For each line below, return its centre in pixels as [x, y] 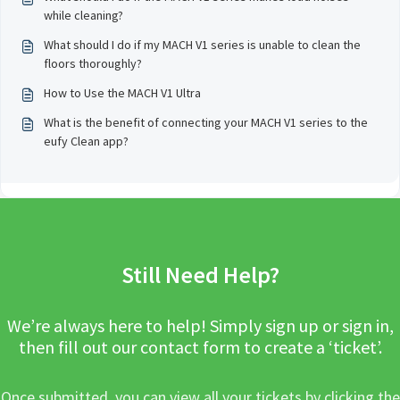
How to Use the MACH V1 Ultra [122, 92]
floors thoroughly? [93, 63]
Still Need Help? [200, 274]
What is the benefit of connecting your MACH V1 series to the [206, 122]
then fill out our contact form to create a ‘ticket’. [200, 346]
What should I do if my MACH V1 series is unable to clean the [202, 44]
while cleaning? [83, 15]
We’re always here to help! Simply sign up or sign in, [200, 325]
